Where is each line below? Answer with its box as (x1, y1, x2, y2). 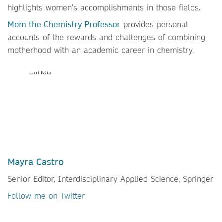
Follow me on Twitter (7, 190, 85, 201)
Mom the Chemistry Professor (7, 19, 120, 29)
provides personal (120, 19, 188, 29)
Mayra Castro (7, 156, 63, 167)
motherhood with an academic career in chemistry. (7, 45, 194, 55)
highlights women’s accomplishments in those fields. (7, 2, 200, 12)
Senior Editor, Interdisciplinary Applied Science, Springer (7, 173, 213, 184)
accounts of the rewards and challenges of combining (7, 32, 205, 42)
